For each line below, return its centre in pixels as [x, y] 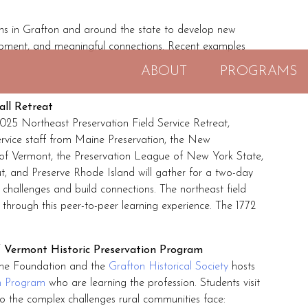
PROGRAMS [258, 71]
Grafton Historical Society [168, 267]
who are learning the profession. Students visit [153, 283]
